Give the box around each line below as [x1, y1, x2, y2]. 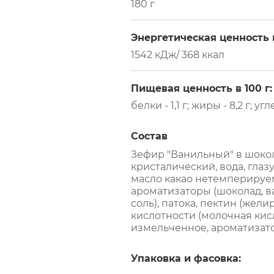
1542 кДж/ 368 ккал [131, 49, 224, 61]
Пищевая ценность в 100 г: [131, 83, 272, 94]
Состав [131, 130, 168, 142]
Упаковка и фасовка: [131, 253, 241, 264]
